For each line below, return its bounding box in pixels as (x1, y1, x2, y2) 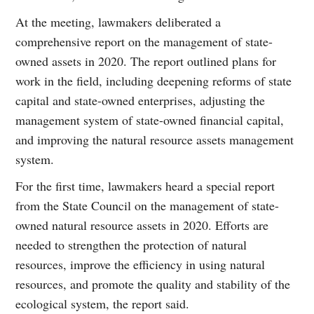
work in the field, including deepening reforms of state (15, 72, 292, 90)
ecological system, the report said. (15, 295, 190, 313)
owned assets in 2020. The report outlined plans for (15, 53, 277, 70)
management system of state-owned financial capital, (15, 111, 285, 129)
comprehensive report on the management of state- (15, 33, 273, 50)
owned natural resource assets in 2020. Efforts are (15, 217, 269, 234)
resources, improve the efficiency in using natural (15, 256, 266, 273)
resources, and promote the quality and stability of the (15, 275, 291, 293)
